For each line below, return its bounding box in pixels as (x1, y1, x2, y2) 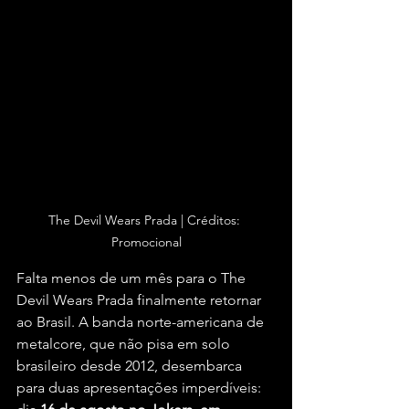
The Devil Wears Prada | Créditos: (48, 212, 244, 229)
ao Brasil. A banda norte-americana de (16, 313, 267, 331)
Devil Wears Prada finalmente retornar (16, 291, 265, 309)
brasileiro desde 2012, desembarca (16, 357, 246, 375)
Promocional (110, 234, 182, 251)
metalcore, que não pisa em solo (16, 335, 234, 353)
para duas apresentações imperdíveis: (16, 379, 265, 397)
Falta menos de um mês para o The (16, 269, 249, 288)
